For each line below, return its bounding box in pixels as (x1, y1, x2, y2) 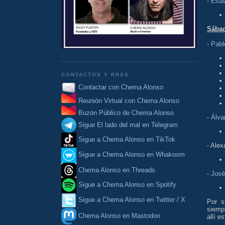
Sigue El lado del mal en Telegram (76, 121, 178, 129)
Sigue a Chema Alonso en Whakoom (78, 151, 185, 159)
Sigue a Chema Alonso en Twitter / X (78, 196, 185, 204)
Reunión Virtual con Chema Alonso (78, 97, 179, 105)
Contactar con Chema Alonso (78, 83, 163, 91)
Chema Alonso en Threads (76, 166, 155, 174)
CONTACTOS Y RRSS (61, 72, 130, 78)
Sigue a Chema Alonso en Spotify (78, 181, 176, 189)
